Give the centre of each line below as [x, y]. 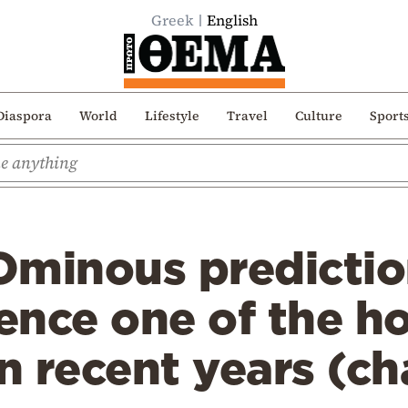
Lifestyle [172, 115]
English [232, 20]
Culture [318, 115]
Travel [247, 115]
